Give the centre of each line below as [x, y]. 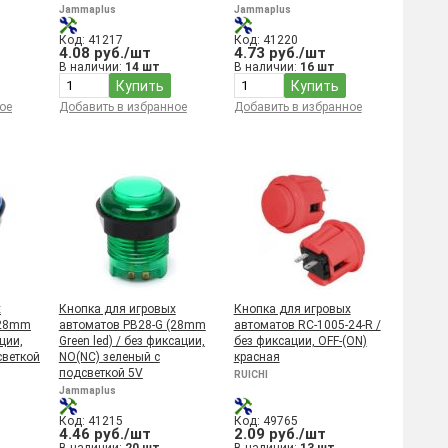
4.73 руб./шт [279, 53]
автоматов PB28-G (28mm [132, 325]
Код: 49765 [265, 421]
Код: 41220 [265, 40]
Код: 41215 [90, 421]
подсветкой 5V [100, 373]
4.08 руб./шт [104, 53]
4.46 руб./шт [104, 434]
